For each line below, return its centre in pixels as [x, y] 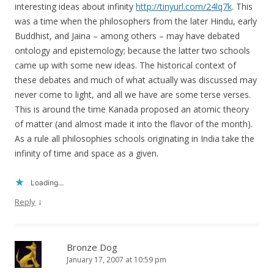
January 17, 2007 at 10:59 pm [117, 260]
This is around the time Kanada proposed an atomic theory [132, 109]
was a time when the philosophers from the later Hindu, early [136, 21]
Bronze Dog [92, 247]
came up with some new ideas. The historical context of [125, 65]
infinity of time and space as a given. [87, 154]
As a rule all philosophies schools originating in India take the [135, 139]
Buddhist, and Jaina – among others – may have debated [127, 36]
